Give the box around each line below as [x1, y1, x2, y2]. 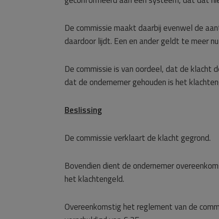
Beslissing [65, 104, 102, 116]
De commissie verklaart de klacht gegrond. [65, 131, 211, 144]
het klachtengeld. [65, 173, 124, 185]
